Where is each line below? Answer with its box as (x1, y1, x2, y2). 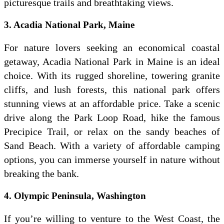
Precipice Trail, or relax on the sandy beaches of (4, 126, 220, 137)
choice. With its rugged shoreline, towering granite (4, 70, 220, 81)
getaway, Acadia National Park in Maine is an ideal (4, 56, 220, 67)
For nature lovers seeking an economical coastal (4, 42, 220, 53)
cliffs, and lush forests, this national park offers (4, 84, 220, 95)
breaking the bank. (4, 168, 79, 179)
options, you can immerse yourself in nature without (4, 154, 220, 165)
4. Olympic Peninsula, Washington (4, 190, 146, 201)
